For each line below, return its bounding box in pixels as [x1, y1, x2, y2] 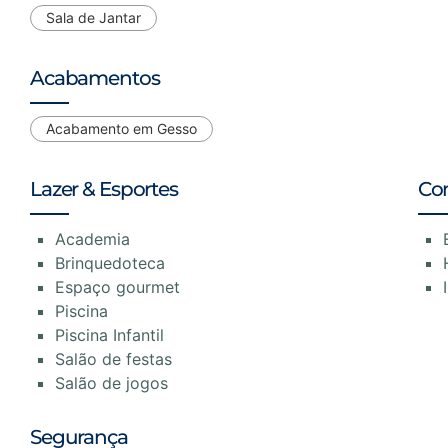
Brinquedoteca [55, 252, 165, 273]
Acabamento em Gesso [46, 119, 197, 137]
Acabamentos [30, 65, 160, 90]
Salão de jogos [55, 372, 168, 393]
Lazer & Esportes [30, 176, 178, 201]
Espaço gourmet [55, 276, 180, 297]
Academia [55, 228, 130, 249]
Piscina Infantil [55, 324, 164, 345]
